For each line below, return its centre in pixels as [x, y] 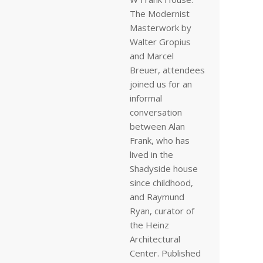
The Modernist [160, 14]
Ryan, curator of [162, 211]
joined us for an [161, 84]
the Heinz [149, 225]
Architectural [155, 239]
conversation [156, 112]
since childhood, [161, 183]
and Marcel [152, 56]
